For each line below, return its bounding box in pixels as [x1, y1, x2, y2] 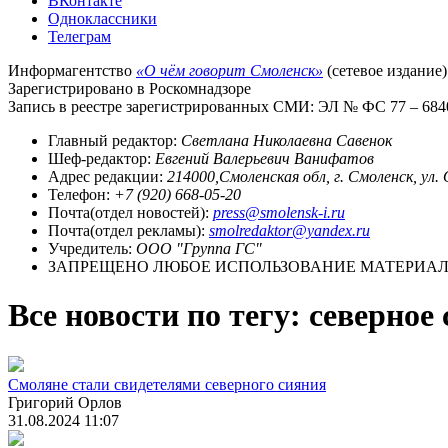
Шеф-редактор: [48, 149, 155, 167]
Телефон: [48, 185, 114, 203]
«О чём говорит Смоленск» [136, 61, 323, 79]
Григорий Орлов [8, 393, 122, 411]
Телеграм [48, 27, 111, 45]
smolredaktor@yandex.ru [209, 221, 370, 239]
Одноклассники [48, 9, 157, 27]
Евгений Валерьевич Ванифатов [155, 149, 374, 167]
